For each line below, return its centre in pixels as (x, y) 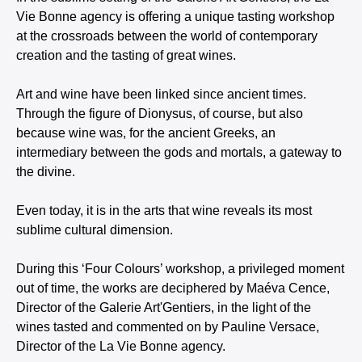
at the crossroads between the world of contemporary (167, 36)
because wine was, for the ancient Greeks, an (146, 133)
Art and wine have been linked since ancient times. (161, 94)
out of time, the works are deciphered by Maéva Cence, (173, 288)
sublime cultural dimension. (95, 230)
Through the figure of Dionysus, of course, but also (160, 114)
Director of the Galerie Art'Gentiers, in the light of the (164, 307)
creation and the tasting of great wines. (126, 55)
